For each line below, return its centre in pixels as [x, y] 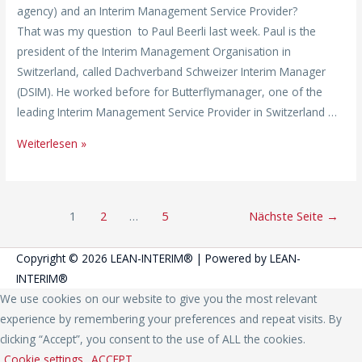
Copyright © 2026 [63, 259]
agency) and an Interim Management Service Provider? [158, 11]
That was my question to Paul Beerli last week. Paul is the [167, 32]
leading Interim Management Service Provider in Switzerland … [177, 112]
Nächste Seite [287, 215]
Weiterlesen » [52, 144]
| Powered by [232, 259]
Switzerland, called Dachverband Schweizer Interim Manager [172, 72]
